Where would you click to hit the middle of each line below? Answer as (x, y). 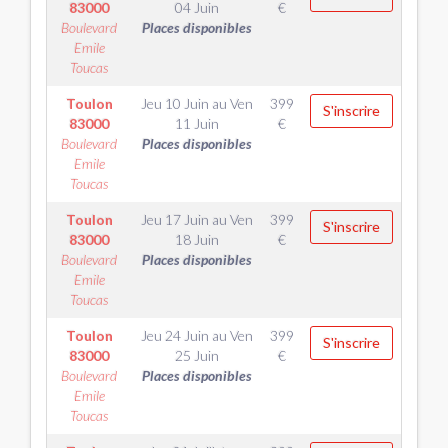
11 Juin (196, 123)
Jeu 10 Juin (174, 103)
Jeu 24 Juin (174, 335)
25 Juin (196, 355)
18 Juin (196, 239)
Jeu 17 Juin (174, 219)
